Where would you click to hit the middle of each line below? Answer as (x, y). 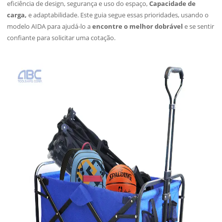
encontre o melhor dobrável (138, 26)
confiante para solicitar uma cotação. (61, 38)
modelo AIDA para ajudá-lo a (50, 26)
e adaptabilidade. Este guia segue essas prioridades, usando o (118, 15)
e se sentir (199, 26)
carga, (17, 15)
